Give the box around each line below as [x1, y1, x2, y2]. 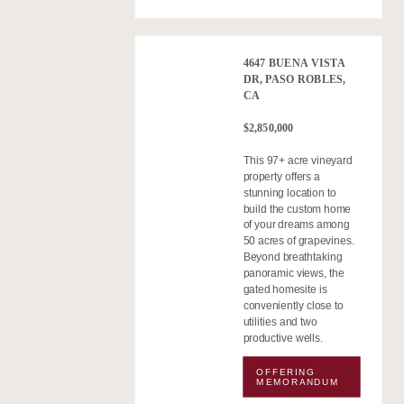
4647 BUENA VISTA [243, 57, 345, 69]
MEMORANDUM [256, 375, 340, 387]
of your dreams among [243, 218, 350, 231]
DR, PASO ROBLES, [243, 73, 346, 86]
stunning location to [243, 186, 336, 198]
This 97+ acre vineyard [243, 154, 353, 166]
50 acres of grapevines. [243, 234, 354, 247]
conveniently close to [243, 299, 344, 312]
